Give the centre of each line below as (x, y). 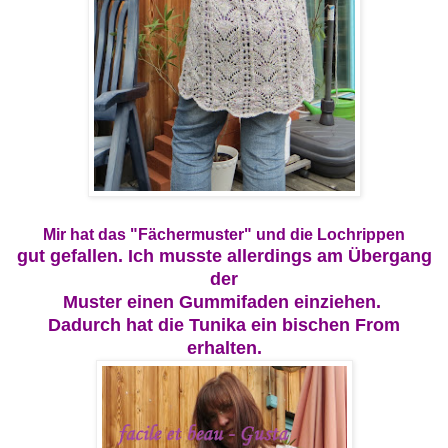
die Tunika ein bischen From (279, 325)
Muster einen (120, 302)
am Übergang (374, 256)
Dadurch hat (103, 325)
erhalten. (224, 348)
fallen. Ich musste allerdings (193, 256)
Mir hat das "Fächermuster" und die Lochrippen (224, 235)
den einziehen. (321, 302)
